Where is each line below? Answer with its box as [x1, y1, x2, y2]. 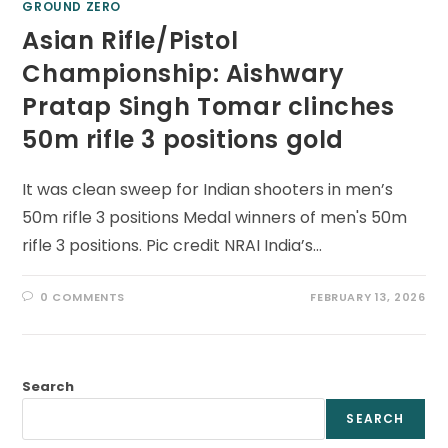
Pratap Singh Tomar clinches [22, 90, 395, 124]
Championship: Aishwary [22, 57, 345, 91]
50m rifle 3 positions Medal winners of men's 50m [22, 206, 408, 230]
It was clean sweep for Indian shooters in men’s [22, 178, 394, 202]
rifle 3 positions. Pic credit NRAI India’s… [22, 234, 323, 258]
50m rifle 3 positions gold [22, 123, 345, 157]
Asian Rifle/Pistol [22, 24, 239, 58]
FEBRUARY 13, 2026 [310, 289, 426, 306]
